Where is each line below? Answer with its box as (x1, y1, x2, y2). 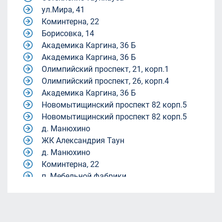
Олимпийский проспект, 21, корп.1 (42, 64, 169, 74)
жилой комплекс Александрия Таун (42, 207, 174, 217)
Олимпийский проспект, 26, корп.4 (42, 76, 169, 86)
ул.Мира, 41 (42, 5, 85, 14)
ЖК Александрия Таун (42, 136, 124, 145)
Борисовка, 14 (42, 29, 94, 38)
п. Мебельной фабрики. (42, 171, 128, 181)
